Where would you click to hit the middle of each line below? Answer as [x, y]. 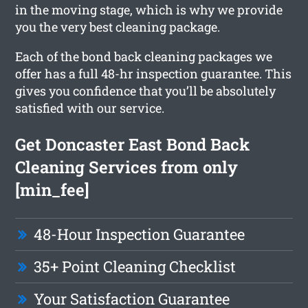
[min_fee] [53, 189]
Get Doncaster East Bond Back [133, 144]
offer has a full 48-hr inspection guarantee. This [154, 73]
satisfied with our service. [90, 108]
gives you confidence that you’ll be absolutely [146, 90]
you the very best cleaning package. [118, 26]
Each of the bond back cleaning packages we [144, 56]
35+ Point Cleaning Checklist [135, 266]
